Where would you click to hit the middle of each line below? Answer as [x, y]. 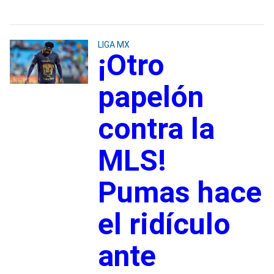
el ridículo [164, 224]
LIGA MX [113, 44]
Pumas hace [180, 192]
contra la [156, 128]
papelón [150, 97]
